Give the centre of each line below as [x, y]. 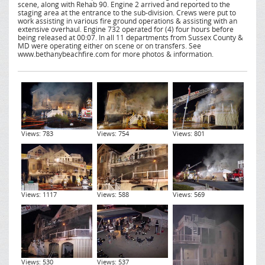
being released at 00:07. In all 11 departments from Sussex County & [130, 37]
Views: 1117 [39, 195]
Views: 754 [113, 134]
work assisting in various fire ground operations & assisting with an [127, 21]
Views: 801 [188, 134]
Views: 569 [188, 195]
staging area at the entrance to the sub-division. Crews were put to [127, 12]
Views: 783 [37, 134]
